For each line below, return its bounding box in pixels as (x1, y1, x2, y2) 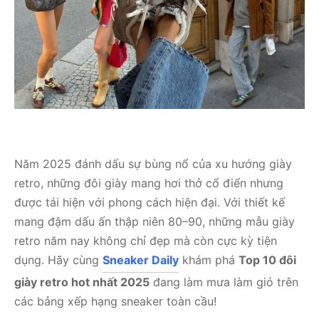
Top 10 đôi (239, 252, 296, 267)
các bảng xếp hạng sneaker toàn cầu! (14, 293, 216, 308)
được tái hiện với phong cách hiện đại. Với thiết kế (14, 194, 285, 209)
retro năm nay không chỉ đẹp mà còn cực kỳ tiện (14, 233, 277, 248)
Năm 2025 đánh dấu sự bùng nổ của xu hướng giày (14, 156, 292, 171)
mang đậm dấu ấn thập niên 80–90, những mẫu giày (14, 214, 295, 229)
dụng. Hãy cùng (14, 252, 103, 267)
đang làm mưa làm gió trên (150, 274, 298, 289)
